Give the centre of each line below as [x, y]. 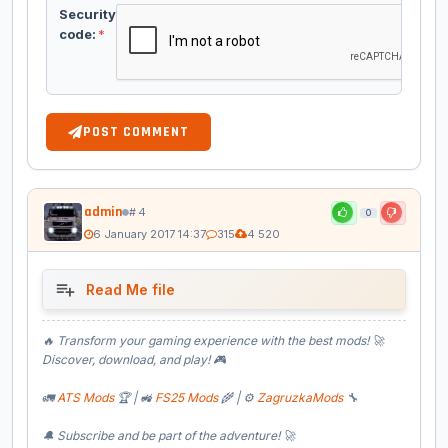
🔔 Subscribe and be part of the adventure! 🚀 [168, 436]
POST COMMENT [136, 132]
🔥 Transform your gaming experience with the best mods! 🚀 [213, 341]
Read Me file [130, 290]
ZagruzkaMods [300, 398]
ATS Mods [85, 398]
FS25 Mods [186, 398]
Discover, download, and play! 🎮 [135, 360]
